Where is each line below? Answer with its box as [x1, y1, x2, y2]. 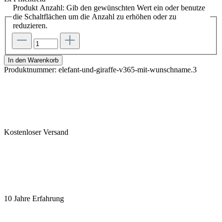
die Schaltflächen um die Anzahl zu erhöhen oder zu [13, 12, 176, 21]
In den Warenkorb [8, 56, 58, 64]
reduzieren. [13, 21, 48, 30]
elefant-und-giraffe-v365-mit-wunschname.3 [58, 65, 197, 74]
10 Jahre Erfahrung [4, 194, 64, 203]
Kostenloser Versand [4, 128, 68, 137]
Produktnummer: [4, 65, 58, 74]
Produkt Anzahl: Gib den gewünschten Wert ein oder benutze [13, 3, 205, 12]
